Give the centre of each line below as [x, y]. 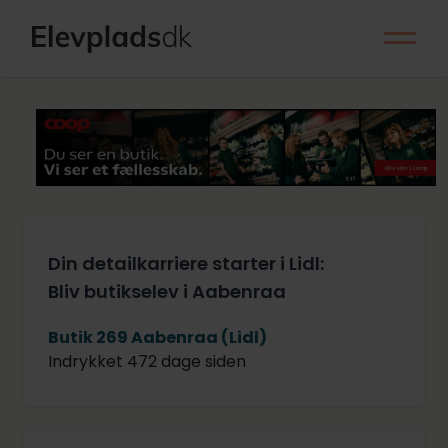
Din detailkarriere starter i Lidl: [186, 263]
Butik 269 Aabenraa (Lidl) [157, 337]
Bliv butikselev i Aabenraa [167, 291]
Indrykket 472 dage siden [147, 361]
